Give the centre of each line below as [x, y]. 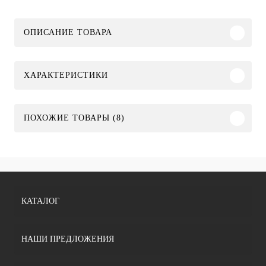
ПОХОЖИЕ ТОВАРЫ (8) [74, 118]
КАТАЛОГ [40, 201]
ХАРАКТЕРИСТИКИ [66, 75]
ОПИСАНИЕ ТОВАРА [68, 33]
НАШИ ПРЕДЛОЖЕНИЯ [68, 239]
